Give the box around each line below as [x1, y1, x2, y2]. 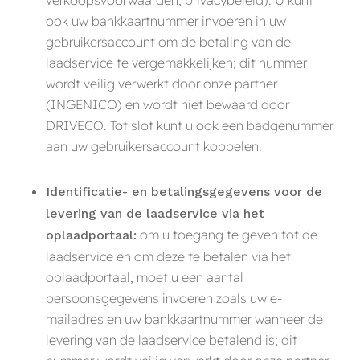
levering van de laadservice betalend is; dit [45, 331, 297, 348]
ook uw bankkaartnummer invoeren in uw [45, 12, 286, 29]
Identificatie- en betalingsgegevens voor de [45, 183, 322, 199]
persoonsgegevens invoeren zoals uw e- [45, 289, 282, 306]
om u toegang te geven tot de [136, 226, 317, 243]
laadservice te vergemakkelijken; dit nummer [45, 54, 307, 71]
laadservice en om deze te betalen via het [45, 247, 291, 264]
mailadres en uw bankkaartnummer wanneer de [45, 310, 323, 327]
